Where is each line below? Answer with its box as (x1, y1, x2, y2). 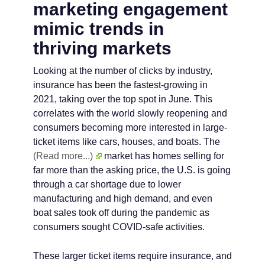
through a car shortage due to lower (33, 179, 181, 189)
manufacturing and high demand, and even (33, 193, 212, 203)
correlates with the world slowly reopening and (33, 108, 227, 118)
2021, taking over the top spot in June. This (33, 94, 212, 104)
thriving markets (33, 38, 172, 58)
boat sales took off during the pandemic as (33, 208, 209, 218)
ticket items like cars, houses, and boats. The (33, 137, 220, 147)
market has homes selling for (101, 151, 224, 161)
